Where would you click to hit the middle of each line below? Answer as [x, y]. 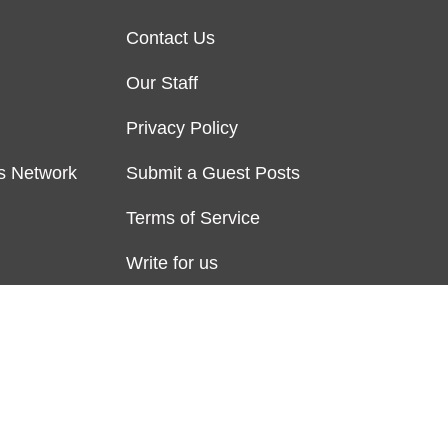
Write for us [172, 262]
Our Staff [162, 82]
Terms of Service [193, 217]
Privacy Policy [182, 127]
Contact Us [170, 37]
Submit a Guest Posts [213, 172]
